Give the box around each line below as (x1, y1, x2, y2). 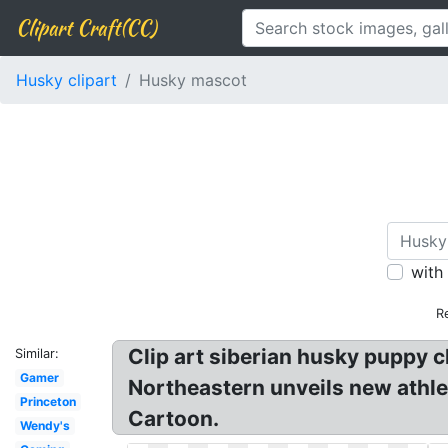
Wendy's (19, 418, 70, 433)
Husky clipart (16, 70, 117, 90)
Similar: (15, 346, 59, 361)
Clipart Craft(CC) (16, 13, 156, 42)
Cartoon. (128, 406, 219, 431)
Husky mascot (139, 70, 247, 90)
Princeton (19, 394, 76, 409)
